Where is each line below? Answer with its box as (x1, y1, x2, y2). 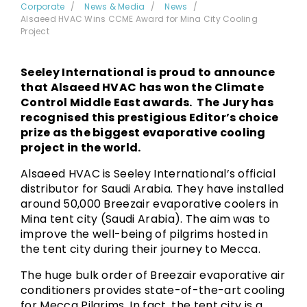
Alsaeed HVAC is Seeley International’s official (21, 166, 276, 182)
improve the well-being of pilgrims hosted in (21, 226, 269, 242)
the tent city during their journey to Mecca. (21, 241, 261, 257)
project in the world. (21, 140, 144, 156)
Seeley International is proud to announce (21, 64, 275, 80)
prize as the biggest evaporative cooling (21, 125, 266, 140)
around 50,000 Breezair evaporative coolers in (21, 196, 279, 212)
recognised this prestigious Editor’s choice (21, 110, 279, 125)
